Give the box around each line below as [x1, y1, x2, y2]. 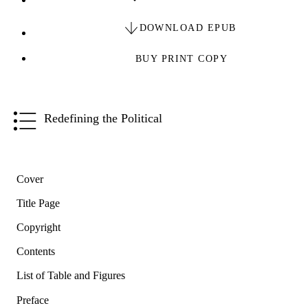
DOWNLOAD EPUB [139, 22, 236, 33]
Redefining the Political [44, 111, 162, 125]
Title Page [16, 197, 60, 210]
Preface [16, 294, 49, 306]
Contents [16, 245, 55, 258]
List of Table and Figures [16, 269, 125, 282]
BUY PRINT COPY [135, 53, 228, 64]
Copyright [16, 221, 60, 234]
